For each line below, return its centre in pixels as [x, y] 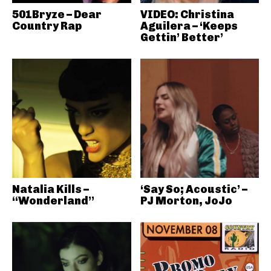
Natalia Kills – [51, 189]
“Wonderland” [53, 201]
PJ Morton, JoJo [186, 201]
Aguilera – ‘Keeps [189, 26]
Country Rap [47, 26]
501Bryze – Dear [57, 15]
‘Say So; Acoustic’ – [194, 189]
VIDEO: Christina [187, 15]
